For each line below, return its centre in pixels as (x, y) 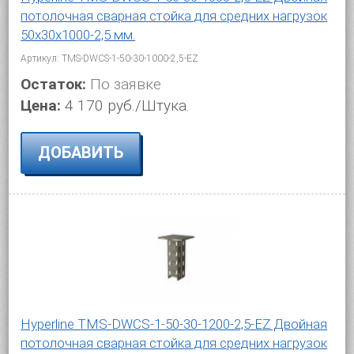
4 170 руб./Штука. (128, 105)
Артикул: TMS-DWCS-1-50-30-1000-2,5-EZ (110, 58)
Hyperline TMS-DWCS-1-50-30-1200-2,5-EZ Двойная (174, 324)
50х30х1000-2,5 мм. (78, 34)
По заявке (124, 84)
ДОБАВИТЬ (81, 152)
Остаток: (54, 84)
